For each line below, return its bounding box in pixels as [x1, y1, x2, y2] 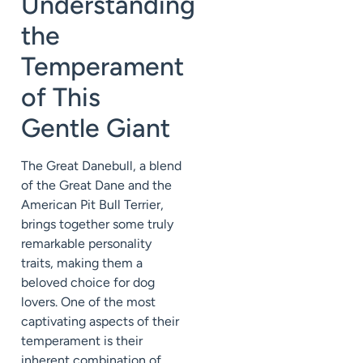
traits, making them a [21, 255, 143, 271]
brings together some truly [21, 216, 173, 233]
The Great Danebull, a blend [21, 158, 181, 174]
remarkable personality [21, 236, 152, 252]
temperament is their [21, 333, 143, 349]
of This [21, 82, 100, 113]
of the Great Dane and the [21, 177, 172, 194]
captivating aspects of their [21, 314, 179, 330]
